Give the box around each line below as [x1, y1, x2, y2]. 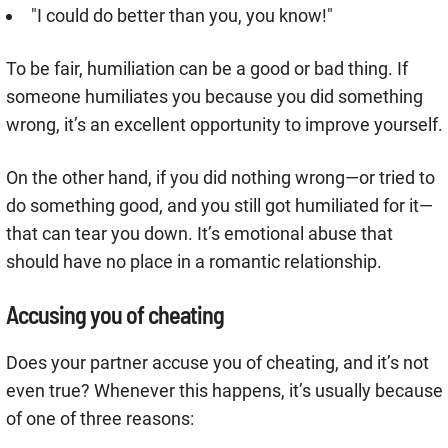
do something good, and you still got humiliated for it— [6, 195, 433, 217]
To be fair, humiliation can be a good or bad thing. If [6, 58, 408, 80]
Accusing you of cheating [6, 300, 224, 330]
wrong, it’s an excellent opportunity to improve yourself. [6, 114, 443, 136]
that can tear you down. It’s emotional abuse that [6, 223, 393, 245]
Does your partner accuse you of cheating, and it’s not [6, 352, 429, 374]
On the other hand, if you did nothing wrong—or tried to [6, 167, 435, 189]
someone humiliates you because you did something [6, 86, 423, 108]
